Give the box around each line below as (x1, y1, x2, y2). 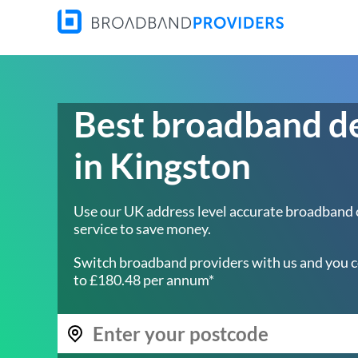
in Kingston (74, 145, 251, 186)
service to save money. (74, 220, 211, 237)
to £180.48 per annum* (74, 271, 214, 288)
